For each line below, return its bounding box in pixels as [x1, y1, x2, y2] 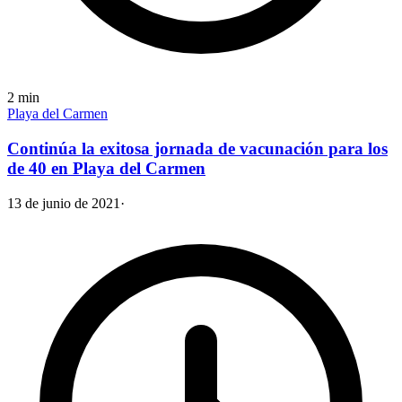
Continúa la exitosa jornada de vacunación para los [7, 139, 388, 159]
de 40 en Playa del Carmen [7, 159, 205, 179]
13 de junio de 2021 [7, 195, 120, 211]
